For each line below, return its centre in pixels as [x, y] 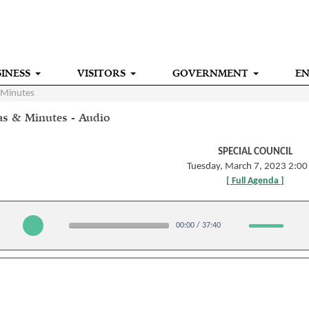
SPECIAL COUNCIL [256, 152]
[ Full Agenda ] [256, 181]
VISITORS [101, 73]
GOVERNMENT [210, 73]
